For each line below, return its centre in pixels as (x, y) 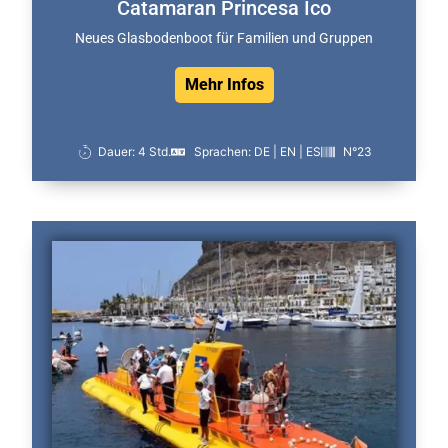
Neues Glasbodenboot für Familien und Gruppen (224, 38)
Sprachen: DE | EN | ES (257, 152)
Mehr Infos (224, 85)
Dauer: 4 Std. (135, 152)
